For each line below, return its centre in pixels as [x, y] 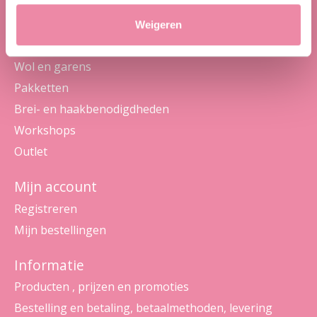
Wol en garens [53, 67]
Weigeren [158, 25]
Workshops [45, 131]
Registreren [46, 208]
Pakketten [41, 88]
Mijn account [56, 187]
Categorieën [54, 45]
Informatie [49, 265]
